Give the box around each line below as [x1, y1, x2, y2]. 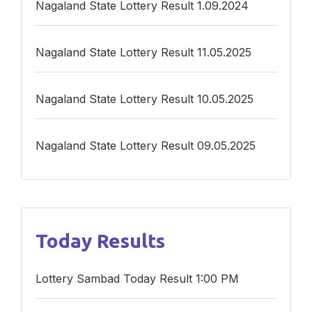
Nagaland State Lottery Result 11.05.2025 [45, 45, 251, 59]
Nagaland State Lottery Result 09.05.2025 [45, 138, 256, 153]
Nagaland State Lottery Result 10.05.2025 [45, 91, 253, 106]
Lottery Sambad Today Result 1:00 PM [42, 271, 239, 286]
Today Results [47, 229, 165, 251]
